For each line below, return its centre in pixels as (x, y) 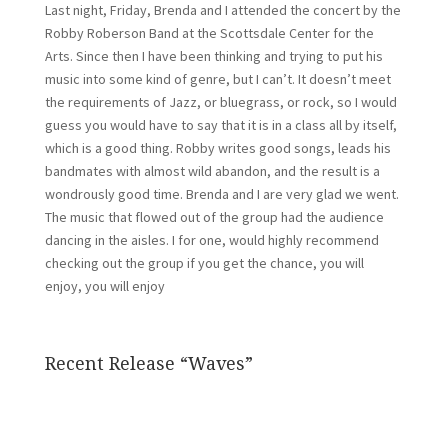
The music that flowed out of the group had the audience (214, 217)
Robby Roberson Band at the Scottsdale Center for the (209, 33)
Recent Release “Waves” (148, 363)
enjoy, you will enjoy (104, 286)
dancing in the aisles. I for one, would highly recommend (211, 240)
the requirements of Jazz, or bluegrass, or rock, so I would (220, 102)
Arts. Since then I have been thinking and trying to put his (213, 56)
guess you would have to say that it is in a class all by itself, (220, 125)
